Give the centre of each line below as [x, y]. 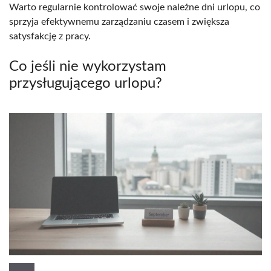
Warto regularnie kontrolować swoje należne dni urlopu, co [135, 7]
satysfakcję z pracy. [50, 36]
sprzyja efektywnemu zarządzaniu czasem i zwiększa [119, 21]
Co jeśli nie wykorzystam [88, 66]
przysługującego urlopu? [86, 83]
